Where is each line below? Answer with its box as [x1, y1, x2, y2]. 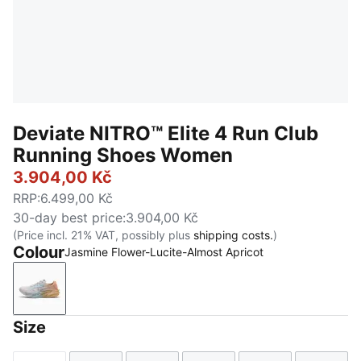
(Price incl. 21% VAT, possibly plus [13, 228, 193, 242]
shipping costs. [193, 228, 273, 242]
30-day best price [13, 210, 122, 226]
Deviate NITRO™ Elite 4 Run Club [13, 122, 318, 145]
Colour [13, 243, 64, 262]
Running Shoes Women [13, 143, 233, 167]
